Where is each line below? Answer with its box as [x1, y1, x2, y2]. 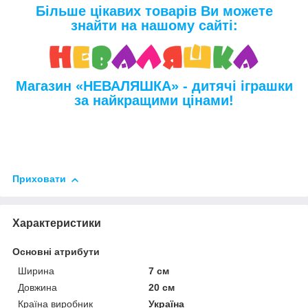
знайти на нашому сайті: [70, 18, 238, 34]
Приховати [12, 173, 66, 185]
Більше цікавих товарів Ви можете [35, 3, 273, 19]
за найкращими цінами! [74, 93, 234, 109]
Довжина [18, 282, 57, 294]
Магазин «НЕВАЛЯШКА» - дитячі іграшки [15, 78, 293, 94]
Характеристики [12, 217, 101, 230]
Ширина [18, 265, 54, 277]
